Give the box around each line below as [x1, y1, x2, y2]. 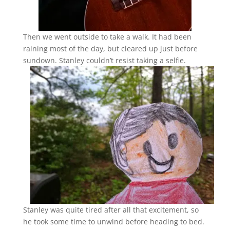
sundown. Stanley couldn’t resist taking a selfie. [23, 55, 188, 66]
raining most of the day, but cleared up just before [23, 44, 198, 54]
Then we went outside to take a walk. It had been [23, 32, 191, 42]
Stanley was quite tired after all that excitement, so [23, 205, 199, 215]
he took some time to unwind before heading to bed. [23, 217, 204, 227]
